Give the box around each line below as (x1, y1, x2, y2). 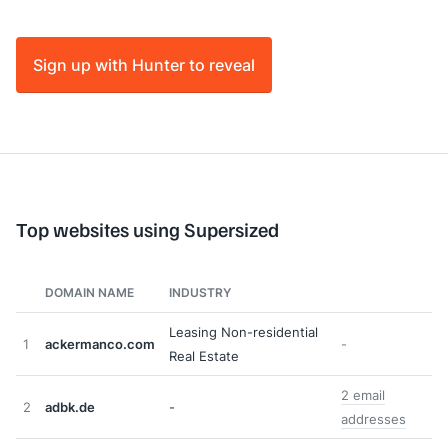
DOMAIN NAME (45, 284, 134, 301)
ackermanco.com (45, 335, 155, 353)
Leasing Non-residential (169, 323, 318, 341)
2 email (341, 386, 385, 404)
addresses (341, 410, 406, 428)
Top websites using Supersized (16, 217, 279, 241)
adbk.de (45, 398, 95, 416)
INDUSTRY (169, 284, 231, 301)
